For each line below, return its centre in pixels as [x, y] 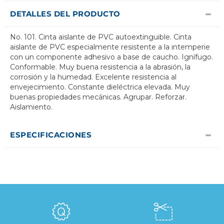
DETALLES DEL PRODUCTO [65, 14]
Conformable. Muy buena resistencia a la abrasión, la [100, 67]
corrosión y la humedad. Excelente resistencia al [93, 77]
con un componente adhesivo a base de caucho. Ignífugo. [111, 57]
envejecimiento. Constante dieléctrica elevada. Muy [100, 87]
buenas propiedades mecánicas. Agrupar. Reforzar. [98, 97]
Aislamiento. [31, 107]
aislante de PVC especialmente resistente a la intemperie [110, 47]
